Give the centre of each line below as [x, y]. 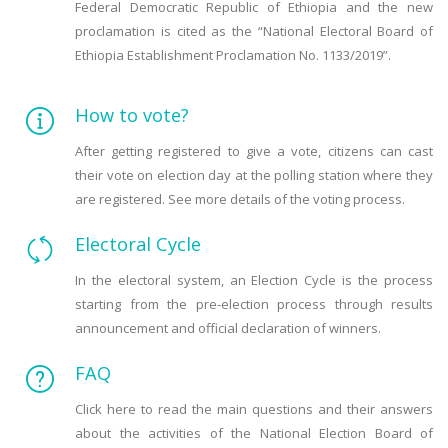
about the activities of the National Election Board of [254, 433]
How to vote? [134, 115]
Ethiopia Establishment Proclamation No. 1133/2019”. [234, 55]
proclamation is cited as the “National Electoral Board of [254, 31]
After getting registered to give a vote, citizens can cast [254, 151]
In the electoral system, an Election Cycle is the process [254, 280]
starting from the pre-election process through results [254, 304]
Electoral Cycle [138, 244]
